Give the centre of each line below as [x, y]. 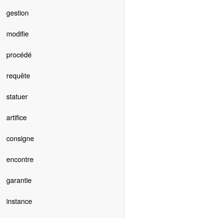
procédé [19, 54]
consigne [20, 138]
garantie [19, 180]
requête [18, 75]
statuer [17, 96]
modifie [17, 34]
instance [19, 201]
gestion [17, 13]
